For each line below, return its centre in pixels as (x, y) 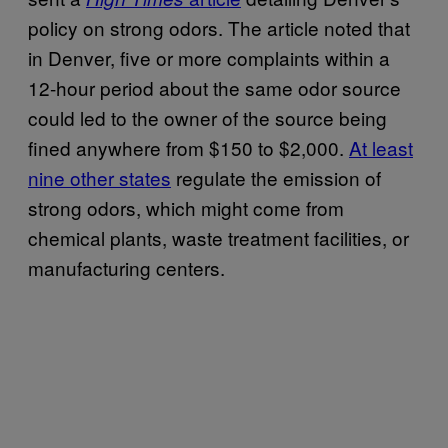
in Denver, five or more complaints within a (209, 57)
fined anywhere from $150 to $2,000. (188, 147)
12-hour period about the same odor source (214, 87)
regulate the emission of (276, 177)
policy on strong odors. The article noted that (219, 27)
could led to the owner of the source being (207, 117)
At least (381, 147)
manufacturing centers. (126, 267)
